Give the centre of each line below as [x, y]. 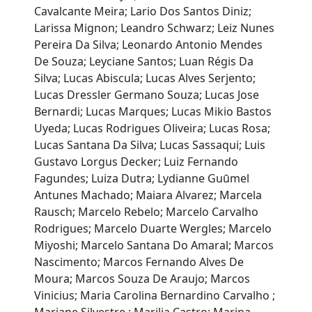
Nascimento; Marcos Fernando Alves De [139, 262]
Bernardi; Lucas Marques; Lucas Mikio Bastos [153, 112]
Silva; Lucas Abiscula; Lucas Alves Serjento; [145, 78]
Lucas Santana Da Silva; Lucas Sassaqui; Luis [150, 145]
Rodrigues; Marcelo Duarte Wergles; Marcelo [153, 229]
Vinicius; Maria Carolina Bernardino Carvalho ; [155, 296]
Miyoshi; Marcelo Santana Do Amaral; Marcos [154, 245]
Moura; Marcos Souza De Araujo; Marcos [142, 279]
